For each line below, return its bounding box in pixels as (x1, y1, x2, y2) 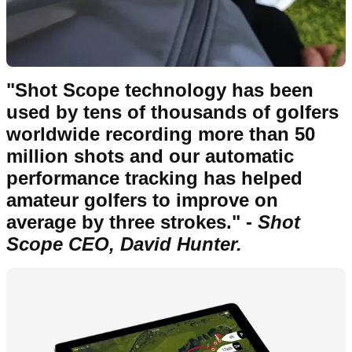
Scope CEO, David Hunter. (6, 233, 242, 255)
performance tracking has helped (6, 167, 302, 189)
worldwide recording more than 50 (6, 123, 315, 145)
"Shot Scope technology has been (6, 79, 313, 101)
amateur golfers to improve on (6, 189, 278, 211)
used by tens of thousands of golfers (6, 101, 339, 123)
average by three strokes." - (6, 211, 258, 233)
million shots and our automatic (6, 145, 294, 167)
